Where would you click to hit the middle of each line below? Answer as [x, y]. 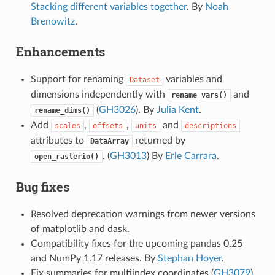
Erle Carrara [191, 156]
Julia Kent [177, 110]
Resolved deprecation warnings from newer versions [143, 214]
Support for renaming [78, 79]
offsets [107, 126]
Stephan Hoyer [189, 258]
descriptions [210, 126]
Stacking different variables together [108, 6]
